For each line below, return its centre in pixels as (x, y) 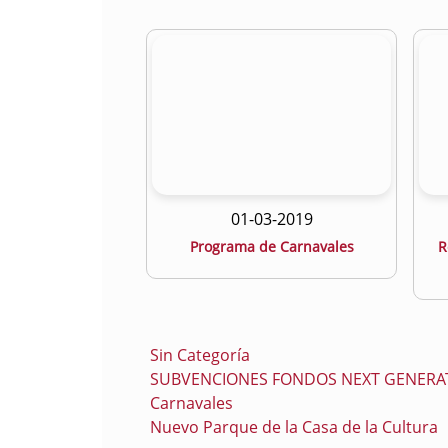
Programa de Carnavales (271, 246)
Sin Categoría (200, 355)
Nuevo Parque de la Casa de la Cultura (294, 427)
